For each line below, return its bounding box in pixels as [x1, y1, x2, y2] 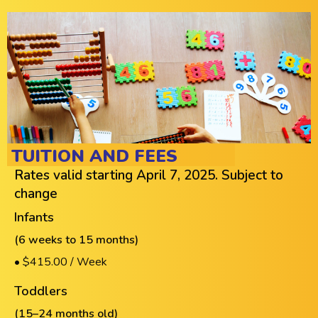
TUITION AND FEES [11, 144, 177, 168]
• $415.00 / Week [14, 254, 107, 270]
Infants [14, 209, 54, 226]
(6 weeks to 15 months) [14, 232, 138, 248]
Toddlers [14, 283, 67, 300]
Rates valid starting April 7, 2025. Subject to [14, 166, 283, 185]
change [14, 185, 57, 204]
